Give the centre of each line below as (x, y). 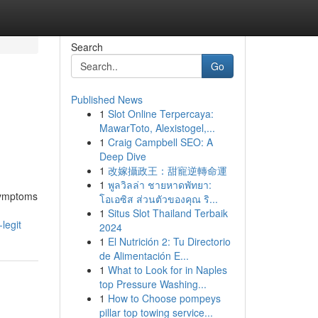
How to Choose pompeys (164, 298)
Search (87, 47)
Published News (106, 99)
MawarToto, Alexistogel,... (157, 128)
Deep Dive (122, 156)
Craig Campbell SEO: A (160, 142)
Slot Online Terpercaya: (160, 114)
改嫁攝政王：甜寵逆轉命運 (167, 170)
